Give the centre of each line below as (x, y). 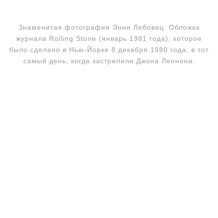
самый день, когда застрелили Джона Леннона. (109, 61)
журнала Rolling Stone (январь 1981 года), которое (109, 38)
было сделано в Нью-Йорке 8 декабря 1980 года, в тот (109, 49)
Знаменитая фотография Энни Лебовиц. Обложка (109, 27)
